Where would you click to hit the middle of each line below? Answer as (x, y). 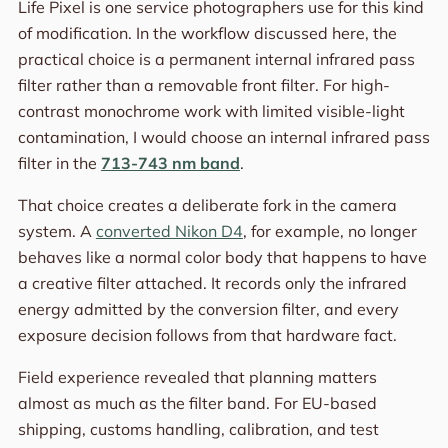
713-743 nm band (170, 163)
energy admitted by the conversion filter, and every (208, 309)
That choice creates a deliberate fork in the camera (207, 205)
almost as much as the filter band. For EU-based (197, 403)
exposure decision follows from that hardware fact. (207, 335)
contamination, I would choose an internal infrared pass (223, 137)
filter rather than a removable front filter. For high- (203, 85)
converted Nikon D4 (169, 231)
